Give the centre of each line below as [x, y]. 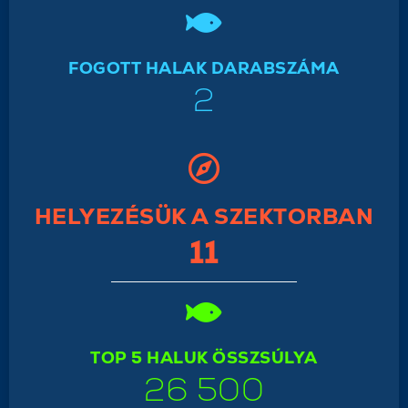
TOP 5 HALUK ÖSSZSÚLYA [204, 358]
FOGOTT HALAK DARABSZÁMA [204, 68]
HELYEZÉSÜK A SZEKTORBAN [204, 217]
